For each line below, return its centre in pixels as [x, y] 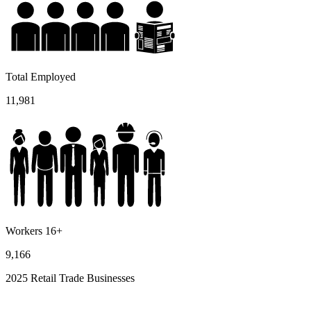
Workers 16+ [34, 230]
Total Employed [41, 76]
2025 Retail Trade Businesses [70, 278]
